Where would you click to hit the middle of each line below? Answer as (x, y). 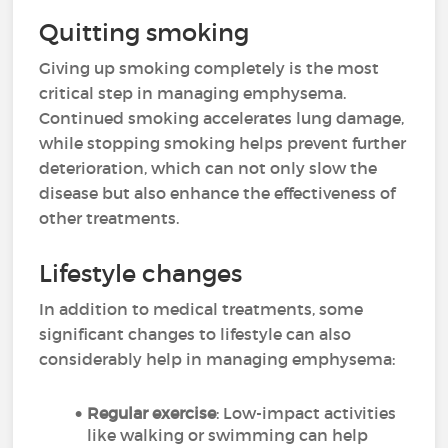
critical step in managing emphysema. (193, 93)
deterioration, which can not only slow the (208, 168)
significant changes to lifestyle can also (195, 334)
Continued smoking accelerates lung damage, (222, 118)
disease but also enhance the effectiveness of (217, 193)
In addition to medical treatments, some (201, 309)
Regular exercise (152, 413)
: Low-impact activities (306, 413)
